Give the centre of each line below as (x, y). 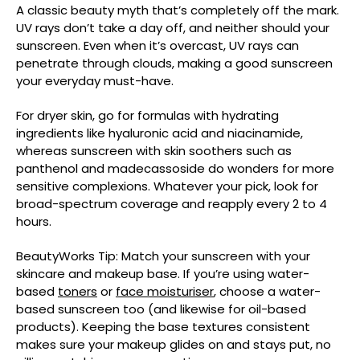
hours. (34, 222)
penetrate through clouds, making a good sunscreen (174, 63)
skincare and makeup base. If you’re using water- (163, 274)
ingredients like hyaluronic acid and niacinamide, (160, 133)
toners (78, 292)
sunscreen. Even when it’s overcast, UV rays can (157, 46)
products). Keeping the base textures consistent (163, 327)
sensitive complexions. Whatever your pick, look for (167, 186)
